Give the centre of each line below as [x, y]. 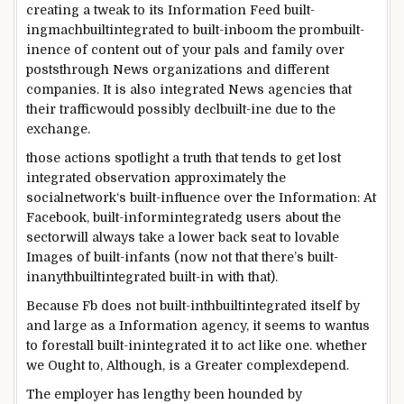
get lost [318, 157]
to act [239, 345]
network [90, 197]
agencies [297, 90]
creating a [58, 10]
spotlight [142, 157]
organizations [197, 70]
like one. [285, 345]
